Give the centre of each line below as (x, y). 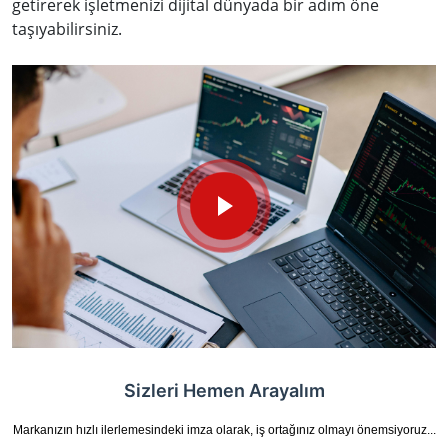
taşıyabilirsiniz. (67, 29)
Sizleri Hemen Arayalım (224, 390)
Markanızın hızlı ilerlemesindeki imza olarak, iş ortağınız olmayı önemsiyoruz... (224, 429)
